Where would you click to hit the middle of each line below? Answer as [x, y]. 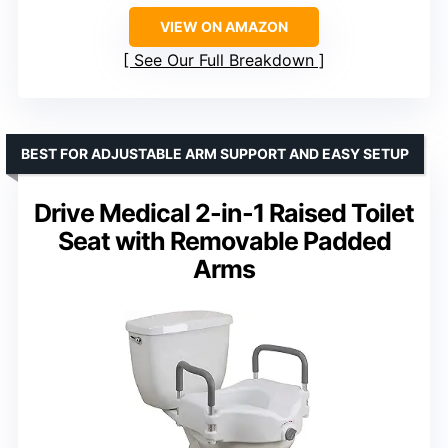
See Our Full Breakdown [224, 59]
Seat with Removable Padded [224, 240]
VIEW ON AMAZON [224, 26]
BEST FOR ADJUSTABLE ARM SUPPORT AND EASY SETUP [215, 153]
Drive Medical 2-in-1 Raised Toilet [224, 212]
